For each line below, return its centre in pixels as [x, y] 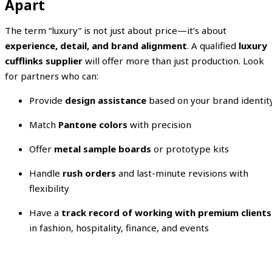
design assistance [106, 100]
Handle [46, 173]
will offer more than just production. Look [173, 60]
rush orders [89, 173]
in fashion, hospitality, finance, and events [119, 227]
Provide [47, 100]
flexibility [49, 188]
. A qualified [213, 45]
